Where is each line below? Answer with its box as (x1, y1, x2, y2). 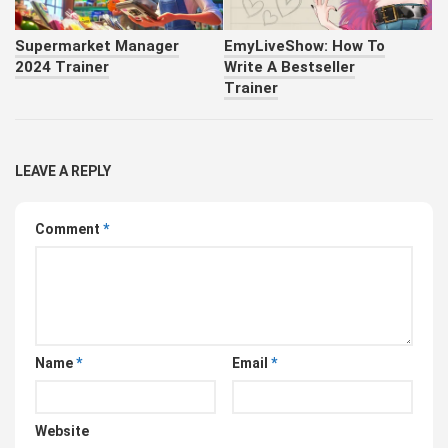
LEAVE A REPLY (15, 163, 111, 180)
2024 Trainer (15, 58, 109, 77)
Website (35, 423, 89, 440)
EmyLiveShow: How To (224, 37, 385, 56)
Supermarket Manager (15, 37, 179, 56)
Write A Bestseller (224, 58, 355, 77)
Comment (35, 221, 103, 238)
